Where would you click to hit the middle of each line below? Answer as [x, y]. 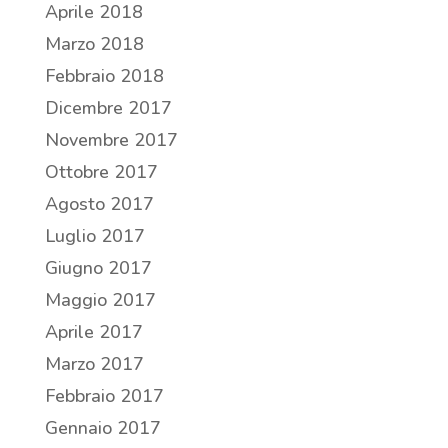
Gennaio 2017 [102, 428]
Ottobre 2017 [101, 172]
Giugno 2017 [98, 268]
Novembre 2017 [111, 140]
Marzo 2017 [94, 364]
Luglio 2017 [94, 236]
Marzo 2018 [94, 44]
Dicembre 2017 [108, 108]
